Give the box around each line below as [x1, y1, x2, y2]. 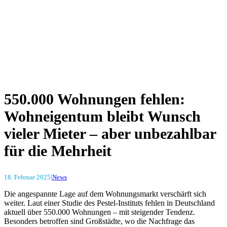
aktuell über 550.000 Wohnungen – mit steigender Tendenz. [4, 208, 195, 217]
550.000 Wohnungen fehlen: [4, 91, 185, 108]
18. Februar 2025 [4, 173, 51, 181]
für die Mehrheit [4, 142, 111, 160]
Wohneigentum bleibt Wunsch [4, 108, 201, 125]
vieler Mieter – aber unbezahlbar [4, 125, 216, 142]
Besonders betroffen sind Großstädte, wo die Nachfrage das [4, 217, 195, 226]
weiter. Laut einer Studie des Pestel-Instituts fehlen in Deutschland [4, 199, 215, 208]
